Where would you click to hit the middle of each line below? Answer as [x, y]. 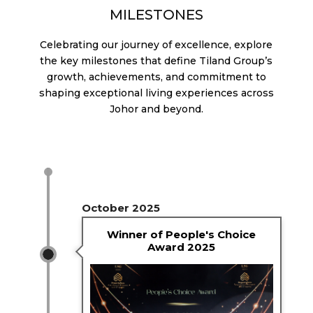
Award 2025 [182, 247]
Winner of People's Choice [182, 235]
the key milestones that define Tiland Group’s [156, 60]
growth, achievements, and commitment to [156, 77]
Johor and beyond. [156, 109]
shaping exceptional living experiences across [156, 93]
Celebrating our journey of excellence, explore [156, 44]
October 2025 [121, 208]
